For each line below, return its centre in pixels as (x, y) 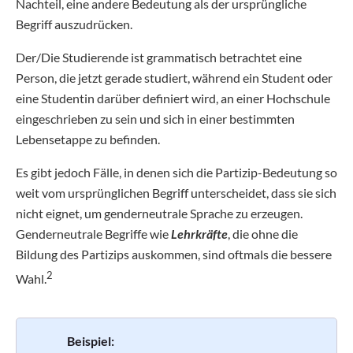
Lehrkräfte (199, 234)
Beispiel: (91, 340)
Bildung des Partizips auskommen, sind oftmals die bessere (174, 255)
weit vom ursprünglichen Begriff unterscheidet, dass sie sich (176, 193)
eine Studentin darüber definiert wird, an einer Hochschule (173, 98)
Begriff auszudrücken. (74, 24)
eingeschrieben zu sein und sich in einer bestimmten (155, 119)
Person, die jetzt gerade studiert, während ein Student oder (174, 78)
